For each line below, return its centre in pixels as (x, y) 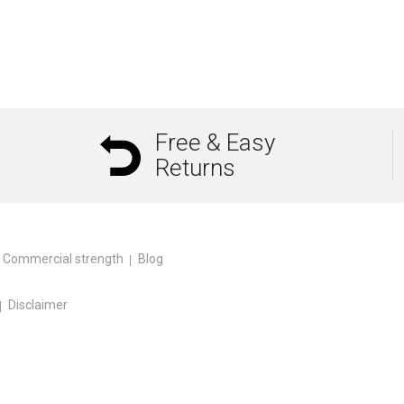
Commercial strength (63, 259)
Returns (195, 168)
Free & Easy (215, 143)
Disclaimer (38, 305)
